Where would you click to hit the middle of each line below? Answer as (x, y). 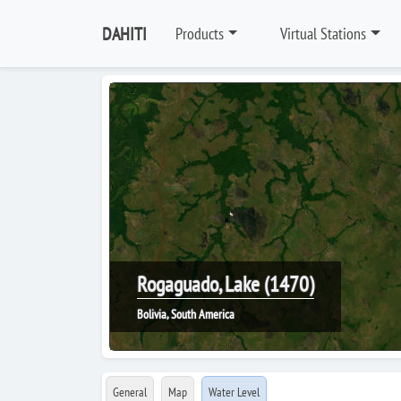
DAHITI (124, 34)
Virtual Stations (324, 34)
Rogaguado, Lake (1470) (226, 284)
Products (200, 34)
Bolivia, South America (186, 314)
